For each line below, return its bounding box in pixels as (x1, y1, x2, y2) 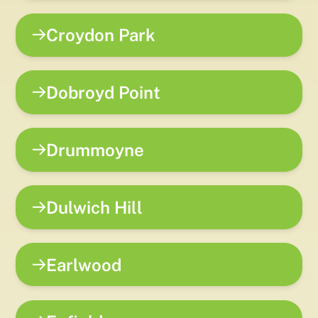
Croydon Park (46, 25, 156, 45)
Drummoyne (46, 140, 145, 160)
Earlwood (46, 254, 122, 275)
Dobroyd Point (46, 82, 161, 103)
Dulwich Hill (46, 197, 143, 217)
